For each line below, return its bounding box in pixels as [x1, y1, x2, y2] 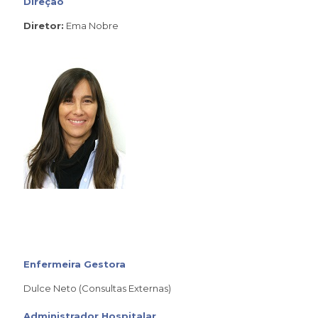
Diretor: [23, 20, 64, 32]
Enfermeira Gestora [23, 258, 126, 270]
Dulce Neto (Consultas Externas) [23, 283, 171, 295]
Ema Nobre [64, 20, 119, 32]
